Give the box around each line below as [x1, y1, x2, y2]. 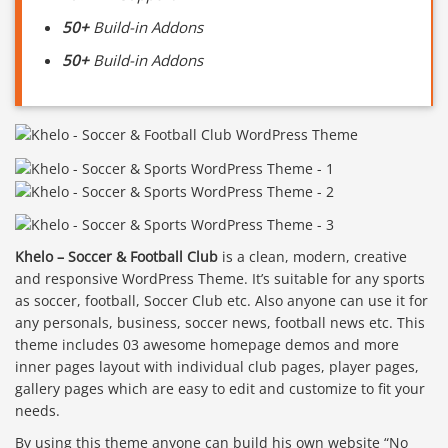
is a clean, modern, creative [218, 247, 407, 267]
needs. [15, 401, 60, 421]
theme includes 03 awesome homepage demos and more [15, 335, 399, 355]
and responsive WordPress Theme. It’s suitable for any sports [15, 269, 425, 289]
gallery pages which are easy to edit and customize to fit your [15, 379, 425, 399]
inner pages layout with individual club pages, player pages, [15, 357, 419, 377]
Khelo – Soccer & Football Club [15, 247, 218, 267]
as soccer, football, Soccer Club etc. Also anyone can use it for [15, 291, 428, 311]
